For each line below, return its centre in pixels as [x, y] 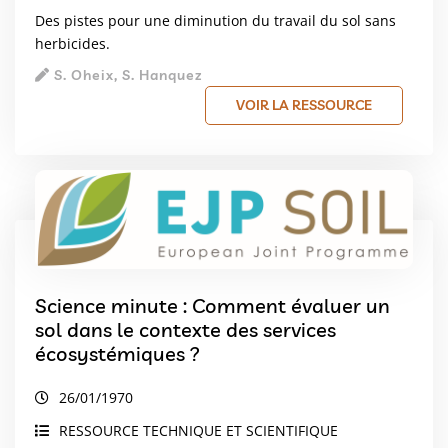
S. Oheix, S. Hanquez [126, 75]
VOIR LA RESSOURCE [304, 105]
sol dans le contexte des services [185, 330]
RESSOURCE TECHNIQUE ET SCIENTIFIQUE [198, 431]
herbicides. [72, 44]
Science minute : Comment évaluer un [212, 306]
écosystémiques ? [117, 354]
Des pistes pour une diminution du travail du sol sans [215, 21]
